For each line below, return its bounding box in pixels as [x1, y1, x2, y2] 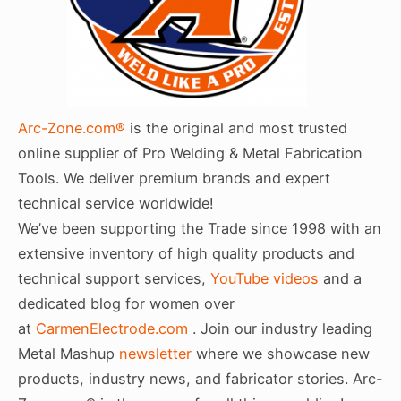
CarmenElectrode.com [36, 319, 188, 337]
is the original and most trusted [125, 118, 347, 137]
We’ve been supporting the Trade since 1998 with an [18, 218, 381, 237]
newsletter [119, 344, 192, 363]
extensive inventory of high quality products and [18, 243, 354, 262]
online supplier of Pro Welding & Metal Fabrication [18, 143, 363, 162]
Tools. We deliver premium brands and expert [18, 168, 330, 187]
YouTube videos [210, 269, 319, 287]
